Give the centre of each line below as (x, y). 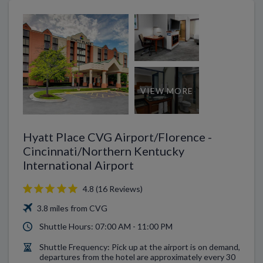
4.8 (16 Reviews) (112, 189)
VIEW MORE (167, 90)
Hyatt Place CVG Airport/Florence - (117, 136)
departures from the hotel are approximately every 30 (137, 257)
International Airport (78, 165)
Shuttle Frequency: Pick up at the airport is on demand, (140, 247)
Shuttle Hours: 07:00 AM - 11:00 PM (106, 227)
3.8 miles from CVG (71, 208)
